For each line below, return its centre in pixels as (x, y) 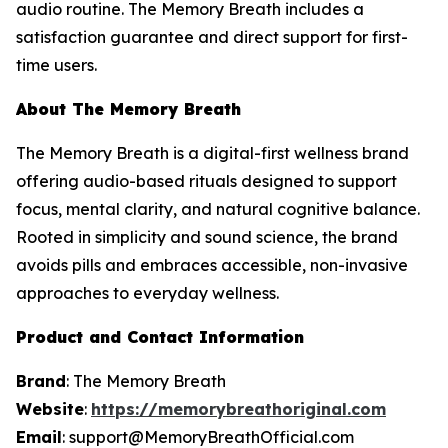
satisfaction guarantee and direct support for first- (212, 37)
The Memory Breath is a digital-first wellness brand (212, 153)
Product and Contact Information (160, 337)
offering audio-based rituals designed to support (206, 181)
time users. (56, 65)
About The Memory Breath (128, 109)
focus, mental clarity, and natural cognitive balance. (218, 209)
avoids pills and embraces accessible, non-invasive (212, 265)
